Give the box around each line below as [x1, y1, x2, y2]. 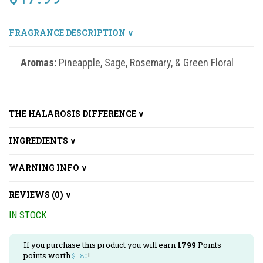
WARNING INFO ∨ [9, 162, 87, 173]
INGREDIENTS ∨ [9, 135, 76, 146]
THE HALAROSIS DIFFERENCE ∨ [9, 108, 144, 119]
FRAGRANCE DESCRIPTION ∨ [9, 26, 133, 38]
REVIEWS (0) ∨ [9, 189, 71, 200]
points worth [23, 249, 72, 261]
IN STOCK [9, 209, 47, 221]
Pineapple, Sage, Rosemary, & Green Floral [59, 56, 234, 69]
